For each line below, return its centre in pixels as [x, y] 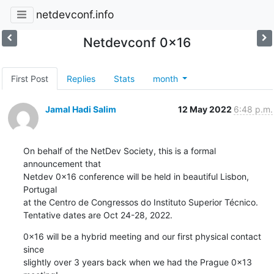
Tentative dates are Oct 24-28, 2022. [98, 215]
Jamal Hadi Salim [80, 109]
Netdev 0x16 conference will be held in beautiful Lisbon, [136, 176]
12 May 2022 [206, 109]
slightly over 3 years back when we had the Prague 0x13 [137, 262]
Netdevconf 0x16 [137, 42]
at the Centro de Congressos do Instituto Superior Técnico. [140, 202]
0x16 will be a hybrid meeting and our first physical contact [142, 236]
